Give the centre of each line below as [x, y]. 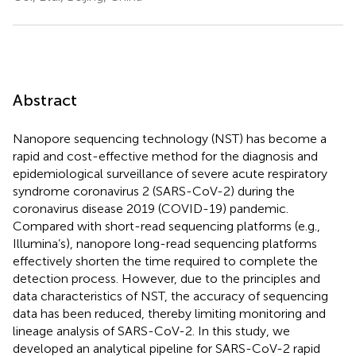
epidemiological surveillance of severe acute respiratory [170, 173]
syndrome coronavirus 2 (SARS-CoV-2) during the [154, 191]
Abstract [45, 100]
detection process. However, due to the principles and [166, 278]
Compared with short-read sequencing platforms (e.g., [166, 226]
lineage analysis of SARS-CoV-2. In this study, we [151, 331]
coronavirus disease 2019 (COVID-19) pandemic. [151, 208]
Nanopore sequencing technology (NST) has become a [170, 138]
